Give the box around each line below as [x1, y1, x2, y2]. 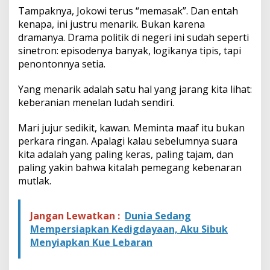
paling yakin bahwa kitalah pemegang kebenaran [18, 160, 242, 174]
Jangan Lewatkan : [30, 209, 120, 222]
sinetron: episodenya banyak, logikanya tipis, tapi [18, 43, 241, 57]
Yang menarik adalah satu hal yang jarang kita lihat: [18, 82, 252, 96]
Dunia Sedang [125, 209, 191, 222]
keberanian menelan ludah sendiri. [18, 95, 174, 109]
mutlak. [18, 174, 51, 187]
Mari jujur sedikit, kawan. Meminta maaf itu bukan [18, 121, 245, 134]
